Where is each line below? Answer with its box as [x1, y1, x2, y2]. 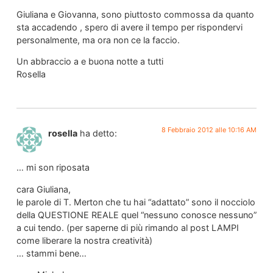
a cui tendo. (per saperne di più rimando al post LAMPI [16, 222, 239, 233]
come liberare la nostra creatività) [16, 235, 152, 246]
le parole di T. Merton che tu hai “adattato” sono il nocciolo [16, 196, 255, 207]
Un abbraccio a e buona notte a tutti [16, 56, 163, 67]
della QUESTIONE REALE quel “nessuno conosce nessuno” [16, 209, 257, 220]
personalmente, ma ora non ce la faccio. [16, 35, 180, 45]
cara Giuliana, [16, 183, 71, 194]
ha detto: [79, 127, 117, 138]
